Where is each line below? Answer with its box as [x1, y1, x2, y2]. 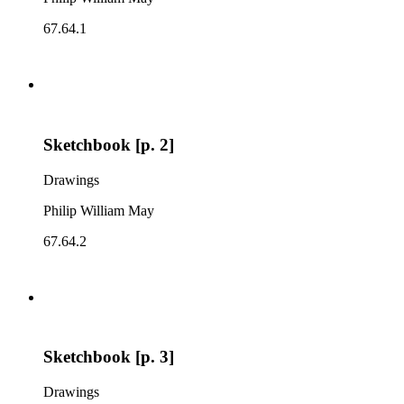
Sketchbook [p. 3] [43, 347, 174, 367]
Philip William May [43, 202, 154, 218]
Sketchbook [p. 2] [43, 134, 174, 154]
